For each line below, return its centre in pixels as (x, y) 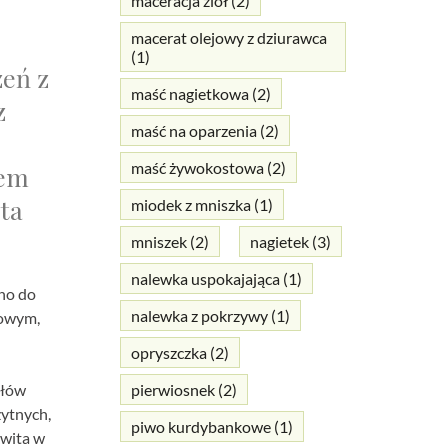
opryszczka (168, 353)
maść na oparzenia (193, 131)
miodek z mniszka (190, 205)
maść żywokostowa (197, 168)
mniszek (158, 242)
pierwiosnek (172, 390)
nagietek (279, 242)
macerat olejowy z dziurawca (228, 38)
